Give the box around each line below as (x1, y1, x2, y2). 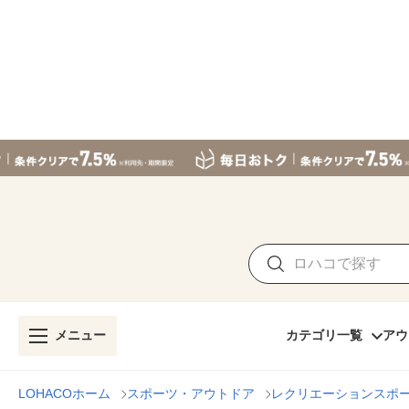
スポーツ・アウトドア (127, 386, 255, 401)
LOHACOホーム (18, 386, 110, 401)
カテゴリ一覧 (286, 328, 362, 342)
